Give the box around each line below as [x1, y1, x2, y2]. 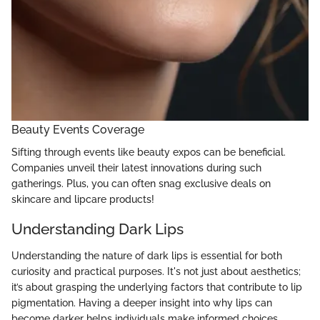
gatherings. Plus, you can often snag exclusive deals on [11, 177, 271, 189]
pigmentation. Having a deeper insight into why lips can [11, 297, 272, 309]
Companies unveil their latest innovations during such [11, 161, 261, 174]
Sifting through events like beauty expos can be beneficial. [11, 146, 286, 158]
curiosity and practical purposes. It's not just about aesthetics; [11, 266, 301, 278]
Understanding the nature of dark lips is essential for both [11, 250, 282, 262]
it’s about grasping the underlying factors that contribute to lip [11, 281, 302, 294]
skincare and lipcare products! [11, 193, 154, 205]
